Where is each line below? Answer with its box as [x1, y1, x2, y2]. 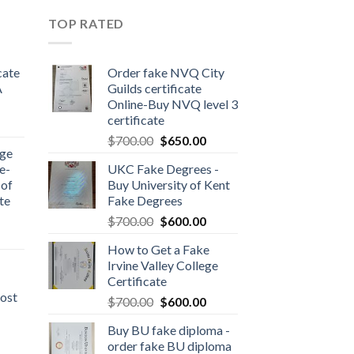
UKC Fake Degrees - [107, 160, 219, 176]
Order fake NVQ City [107, 64, 224, 80]
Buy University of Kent [107, 176, 230, 192]
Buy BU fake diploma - [107, 322, 230, 337]
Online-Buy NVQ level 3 [107, 96, 238, 111]
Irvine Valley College [107, 257, 218, 273]
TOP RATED [48, 16, 125, 32]
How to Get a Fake [107, 241, 209, 257]
